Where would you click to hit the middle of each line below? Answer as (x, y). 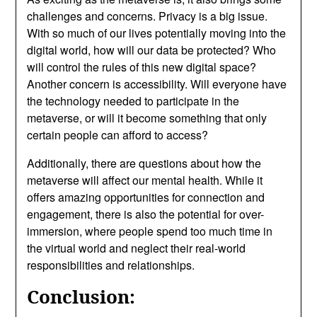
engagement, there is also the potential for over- (146, 214)
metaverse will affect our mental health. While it (145, 180)
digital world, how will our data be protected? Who (152, 50)
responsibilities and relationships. (111, 265)
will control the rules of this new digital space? (142, 67)
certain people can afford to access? (118, 134)
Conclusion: (81, 296)
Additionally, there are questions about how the (144, 163)
